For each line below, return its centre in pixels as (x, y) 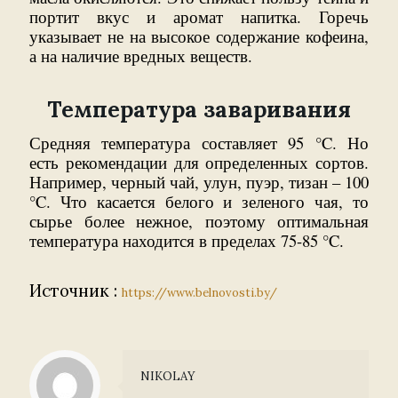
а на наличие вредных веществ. (141, 55)
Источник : (76, 290)
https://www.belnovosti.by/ (199, 292)
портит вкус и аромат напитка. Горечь (199, 16)
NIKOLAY (168, 376)
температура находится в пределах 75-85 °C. (187, 240)
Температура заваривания (199, 109)
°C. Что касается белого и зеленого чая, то (199, 201)
